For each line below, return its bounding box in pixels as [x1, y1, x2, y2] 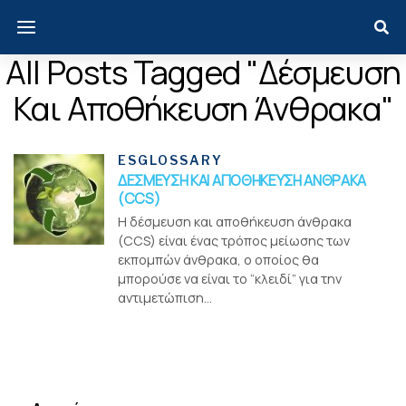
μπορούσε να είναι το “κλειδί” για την [118, 270, 342, 287]
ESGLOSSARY [118, 152, 223, 168]
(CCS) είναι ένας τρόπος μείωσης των [118, 232, 350, 249]
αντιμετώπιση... [118, 289, 212, 306]
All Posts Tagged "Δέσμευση [5, 50, 401, 94]
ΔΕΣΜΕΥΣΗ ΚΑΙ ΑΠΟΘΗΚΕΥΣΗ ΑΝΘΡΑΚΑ [118, 170, 367, 190]
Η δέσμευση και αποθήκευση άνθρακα [118, 213, 352, 230]
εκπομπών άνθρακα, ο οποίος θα [118, 251, 319, 268]
